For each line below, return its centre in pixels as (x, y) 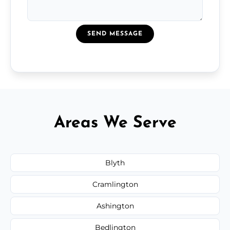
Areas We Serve (115, 123)
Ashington (115, 206)
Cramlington (115, 184)
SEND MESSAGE (115, 34)
